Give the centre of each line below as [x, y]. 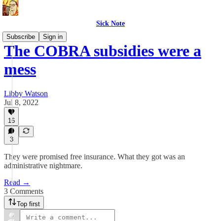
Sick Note [110, 23]
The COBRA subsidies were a [103, 51]
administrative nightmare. [43, 166]
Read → [17, 182]
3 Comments [24, 191]
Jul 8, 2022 [21, 102]
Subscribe [21, 37]
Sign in [53, 37]
